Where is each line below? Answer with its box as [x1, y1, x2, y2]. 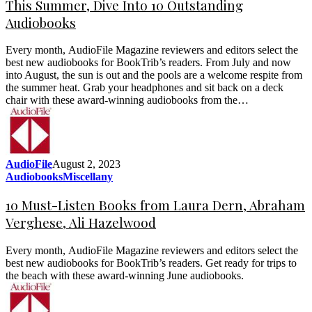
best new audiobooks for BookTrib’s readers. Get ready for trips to [6, 256, 297, 269]
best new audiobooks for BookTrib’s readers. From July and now [6, 56, 291, 69]
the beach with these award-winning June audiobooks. [6, 269, 244, 281]
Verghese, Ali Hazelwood [6, 214, 156, 232]
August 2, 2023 [52, 158, 120, 171]
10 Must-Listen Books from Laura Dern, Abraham [6, 196, 305, 214]
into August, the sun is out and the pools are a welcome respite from [6, 69, 302, 81]
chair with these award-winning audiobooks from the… [6, 94, 249, 107]
